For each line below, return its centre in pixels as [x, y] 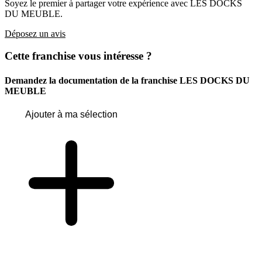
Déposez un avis [35, 33]
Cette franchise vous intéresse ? [78, 56]
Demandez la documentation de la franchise [92, 80]
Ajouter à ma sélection [71, 114]
